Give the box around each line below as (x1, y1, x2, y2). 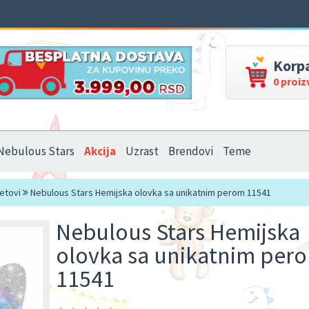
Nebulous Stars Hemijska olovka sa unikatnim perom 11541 (28, 186, 271, 199)
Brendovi (168, 143, 213, 159)
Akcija (84, 143, 116, 159)
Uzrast (126, 143, 159, 159)
